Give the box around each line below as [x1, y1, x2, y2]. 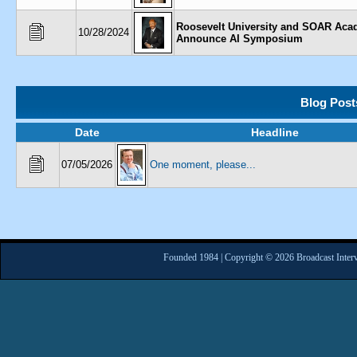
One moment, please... [150, 159, 256, 171]
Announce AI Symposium [176, 33, 303, 45]
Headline [251, 126, 299, 139]
